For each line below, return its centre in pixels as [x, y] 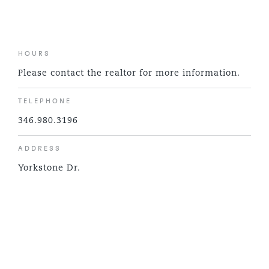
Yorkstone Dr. [50, 168]
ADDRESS [40, 149]
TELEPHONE [45, 101]
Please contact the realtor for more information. [129, 74]
